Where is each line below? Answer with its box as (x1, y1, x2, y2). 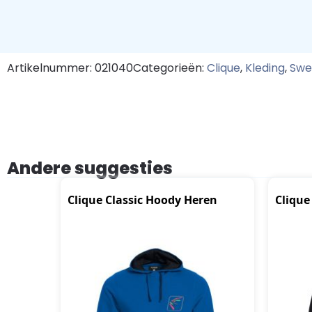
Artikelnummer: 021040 (7, 59, 133, 76)
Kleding (245, 59, 285, 76)
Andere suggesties (7, 156, 173, 180)
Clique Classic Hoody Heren (68, 192, 217, 208)
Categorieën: (133, 59, 207, 76)
